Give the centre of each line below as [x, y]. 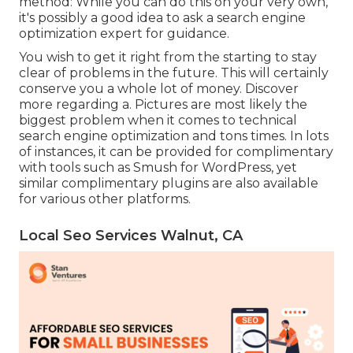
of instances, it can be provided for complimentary [176, 151]
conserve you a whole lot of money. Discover [159, 88]
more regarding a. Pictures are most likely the [163, 104]
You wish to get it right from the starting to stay [168, 57]
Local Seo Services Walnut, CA [131, 235]
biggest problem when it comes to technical [158, 120]
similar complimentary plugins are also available [169, 183]
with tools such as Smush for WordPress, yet [158, 167]
